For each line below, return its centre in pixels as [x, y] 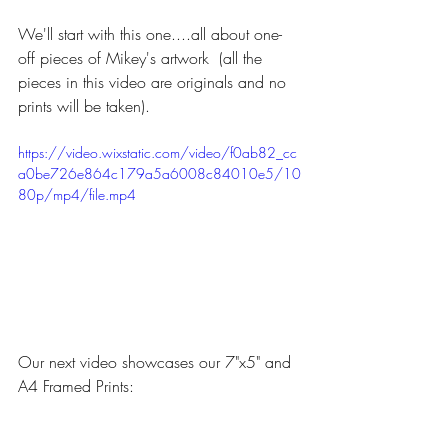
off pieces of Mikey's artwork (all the [142, 58]
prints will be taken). [84, 106]
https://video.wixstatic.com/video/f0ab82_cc [157, 152]
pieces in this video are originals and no [154, 82]
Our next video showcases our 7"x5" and [157, 361]
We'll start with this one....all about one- [150, 34]
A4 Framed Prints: [76, 385]
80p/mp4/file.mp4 [77, 194]
